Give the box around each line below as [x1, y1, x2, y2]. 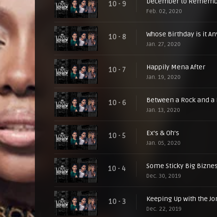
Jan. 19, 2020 [146, 74, 181, 81]
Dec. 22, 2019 [146, 205, 182, 213]
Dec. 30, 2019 [146, 172, 181, 180]
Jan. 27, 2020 [146, 41, 181, 48]
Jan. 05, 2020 [146, 139, 181, 147]
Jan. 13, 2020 [146, 107, 180, 114]
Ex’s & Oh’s [146, 129, 179, 137]
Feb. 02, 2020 [146, 8, 182, 15]
